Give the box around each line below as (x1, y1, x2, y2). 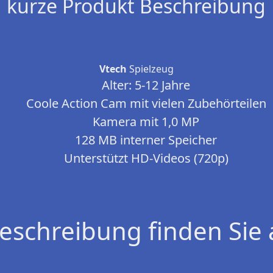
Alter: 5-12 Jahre (102, 77, 191, 93)
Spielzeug (126, 62, 174, 76)
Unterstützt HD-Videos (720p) (63, 150, 229, 166)
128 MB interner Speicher (75, 132, 218, 148)
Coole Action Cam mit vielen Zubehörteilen (26, 95, 266, 112)
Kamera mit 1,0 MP (93, 113, 200, 130)
